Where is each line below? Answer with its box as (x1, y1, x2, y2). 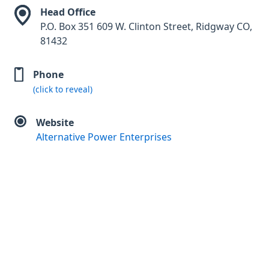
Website (36, 116, 74, 130)
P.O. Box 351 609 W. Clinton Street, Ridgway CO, (40, 20, 252, 34)
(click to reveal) (33, 83, 92, 95)
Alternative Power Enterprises (36, 130, 172, 144)
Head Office (40, 5, 95, 19)
